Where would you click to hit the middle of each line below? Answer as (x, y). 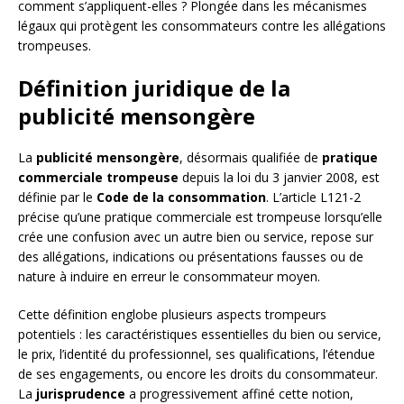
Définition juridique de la (154, 88)
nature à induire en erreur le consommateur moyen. (169, 277)
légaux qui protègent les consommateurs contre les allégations (202, 26)
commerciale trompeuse (98, 178)
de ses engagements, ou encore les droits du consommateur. (198, 374)
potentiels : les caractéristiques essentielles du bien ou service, (200, 335)
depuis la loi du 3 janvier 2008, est (279, 178)
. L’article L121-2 (313, 197)
